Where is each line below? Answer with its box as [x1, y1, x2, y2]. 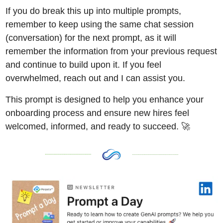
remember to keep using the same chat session [5, 19, 194, 30]
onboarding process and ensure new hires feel [5, 108, 189, 118]
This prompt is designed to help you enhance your [5, 95, 204, 105]
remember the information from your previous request [5, 46, 217, 57]
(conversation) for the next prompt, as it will [5, 33, 176, 43]
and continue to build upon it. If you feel [5, 60, 161, 70]
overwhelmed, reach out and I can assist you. [5, 73, 188, 84]
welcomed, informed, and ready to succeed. [5, 121, 181, 132]
